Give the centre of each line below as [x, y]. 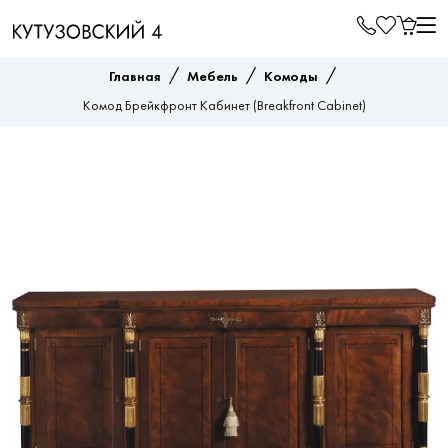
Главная [134, 77]
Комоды [290, 77]
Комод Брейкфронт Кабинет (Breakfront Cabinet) [224, 106]
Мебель [212, 77]
